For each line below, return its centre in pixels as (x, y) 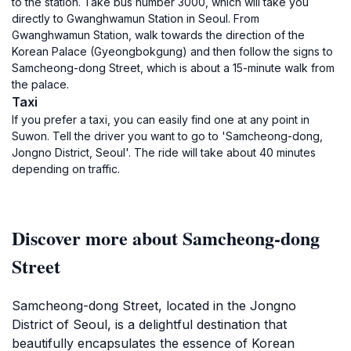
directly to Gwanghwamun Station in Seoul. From (136, 18)
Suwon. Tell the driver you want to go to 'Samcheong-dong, (167, 136)
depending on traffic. (66, 169)
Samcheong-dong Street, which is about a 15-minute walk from (173, 68)
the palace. (40, 84)
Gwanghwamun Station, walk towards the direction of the (158, 35)
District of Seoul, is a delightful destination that (149, 324)
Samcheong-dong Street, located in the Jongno (154, 306)
